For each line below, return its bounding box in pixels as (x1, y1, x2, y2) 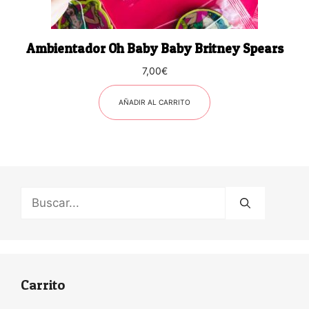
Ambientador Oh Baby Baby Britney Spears (26, 41, 283, 57)
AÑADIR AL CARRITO (119, 98, 190, 107)
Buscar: (20, 188, 61, 202)
